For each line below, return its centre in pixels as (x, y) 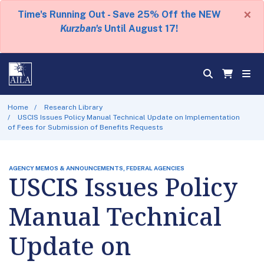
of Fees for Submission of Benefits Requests (85, 127)
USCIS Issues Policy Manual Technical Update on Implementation (129, 117)
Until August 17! (140, 29)
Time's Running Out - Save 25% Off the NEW (119, 14)
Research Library (74, 107)
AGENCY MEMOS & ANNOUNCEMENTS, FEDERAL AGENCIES (97, 168)
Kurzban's (81, 29)
